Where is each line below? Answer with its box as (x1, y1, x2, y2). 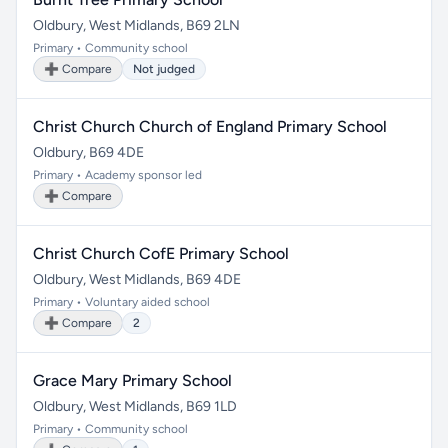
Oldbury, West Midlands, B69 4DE (33, 271, 241, 288)
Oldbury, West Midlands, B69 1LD (33, 398, 237, 415)
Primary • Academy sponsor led (33, 168, 202, 182)
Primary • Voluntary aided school (33, 295, 210, 309)
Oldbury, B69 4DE (33, 144, 144, 161)
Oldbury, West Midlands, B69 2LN (33, 17, 240, 34)
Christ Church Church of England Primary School (33, 117, 387, 136)
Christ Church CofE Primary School (33, 244, 289, 263)
